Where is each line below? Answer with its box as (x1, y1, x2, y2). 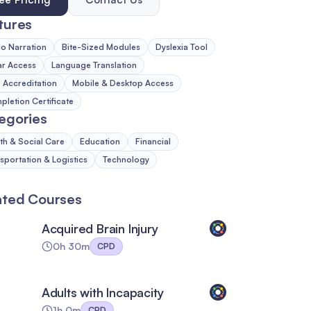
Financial (135, 136, 171, 146)
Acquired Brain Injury (41, 220, 158, 236)
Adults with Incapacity (41, 285, 164, 301)
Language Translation (51, 60, 137, 70)
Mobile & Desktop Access (72, 78, 174, 88)
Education (79, 136, 120, 146)
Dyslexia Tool (155, 42, 208, 52)
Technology (102, 154, 149, 165)
